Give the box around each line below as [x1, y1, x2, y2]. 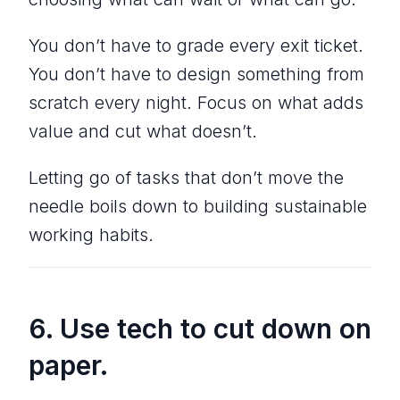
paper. [29, 348, 108, 381]
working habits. [29, 223, 154, 246]
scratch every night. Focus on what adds [29, 91, 363, 113]
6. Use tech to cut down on [29, 312, 371, 345]
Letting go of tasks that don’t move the [29, 166, 344, 188]
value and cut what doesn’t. [29, 120, 257, 142]
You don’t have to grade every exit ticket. [29, 34, 363, 56]
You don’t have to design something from [29, 62, 364, 85]
